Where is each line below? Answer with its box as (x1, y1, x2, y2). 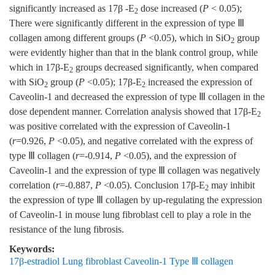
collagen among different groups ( (9, 33, 140, 44)
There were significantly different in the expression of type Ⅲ (9, 18, 244, 29)
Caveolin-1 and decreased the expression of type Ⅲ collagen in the (9, 91, 265, 103)
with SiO (9, 77, 44, 88)
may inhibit (209, 180, 255, 192)
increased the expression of (145, 77, 252, 88)
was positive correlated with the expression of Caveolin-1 (9, 121, 231, 133)
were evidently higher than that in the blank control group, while (9, 47, 258, 59)
